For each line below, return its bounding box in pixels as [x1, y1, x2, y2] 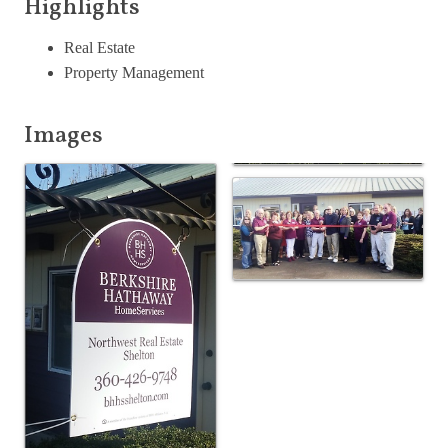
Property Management [64, 63, 204, 81]
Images [24, 118, 103, 153]
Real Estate [64, 38, 135, 56]
